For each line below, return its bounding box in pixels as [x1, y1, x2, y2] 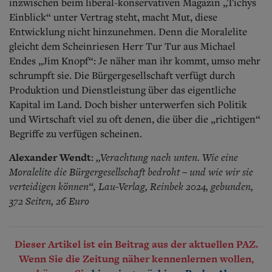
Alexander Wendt [9, 149, 91, 165]
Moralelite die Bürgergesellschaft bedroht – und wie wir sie [9, 164, 253, 179]
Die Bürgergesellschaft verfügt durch [74, 68, 235, 82]
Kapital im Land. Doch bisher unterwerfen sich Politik [9, 97, 247, 111]
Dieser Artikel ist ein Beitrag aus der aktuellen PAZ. [14, 236, 258, 251]
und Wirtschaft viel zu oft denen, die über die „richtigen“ [9, 112, 260, 126]
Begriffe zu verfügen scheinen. [9, 126, 142, 140]
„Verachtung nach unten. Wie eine [96, 149, 238, 165]
